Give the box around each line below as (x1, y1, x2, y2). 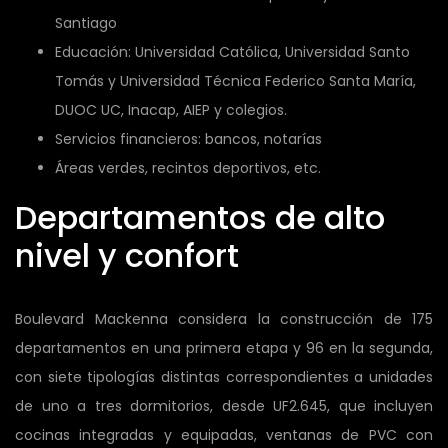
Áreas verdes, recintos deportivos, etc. (55, 157, 321, 178)
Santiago (55, 12, 117, 33)
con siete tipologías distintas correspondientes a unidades (15, 366, 433, 387)
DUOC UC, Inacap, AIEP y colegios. (55, 99, 287, 120)
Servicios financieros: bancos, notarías (55, 128, 322, 149)
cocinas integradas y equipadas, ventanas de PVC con (15, 424, 433, 445)
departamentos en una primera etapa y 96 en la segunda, (15, 337, 433, 358)
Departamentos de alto (15, 194, 385, 240)
